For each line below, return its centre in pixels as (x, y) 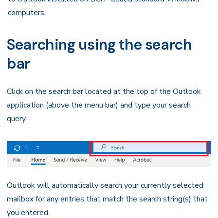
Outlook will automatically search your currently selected (105, 185)
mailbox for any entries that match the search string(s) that (107, 199)
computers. (27, 13)
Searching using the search (100, 45)
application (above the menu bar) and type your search (99, 105)
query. (17, 119)
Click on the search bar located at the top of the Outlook (104, 91)
